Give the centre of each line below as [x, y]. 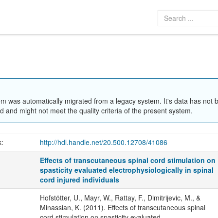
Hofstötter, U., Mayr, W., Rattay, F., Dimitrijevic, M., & [120, 197]
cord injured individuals [80, 179]
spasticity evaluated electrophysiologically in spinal [127, 170]
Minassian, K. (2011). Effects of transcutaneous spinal [122, 207]
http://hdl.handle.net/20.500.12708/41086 [103, 142]
